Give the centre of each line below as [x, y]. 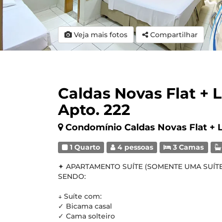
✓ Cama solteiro [86, 216]
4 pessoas [135, 147]
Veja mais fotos [100, 35]
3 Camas [188, 147]
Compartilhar [174, 35]
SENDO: [72, 176]
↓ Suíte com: [80, 196]
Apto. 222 [94, 110]
